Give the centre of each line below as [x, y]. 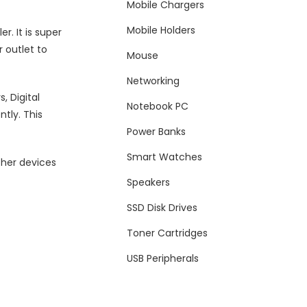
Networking [153, 81]
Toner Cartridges [168, 233]
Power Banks [157, 132]
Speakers [149, 183]
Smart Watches [165, 157]
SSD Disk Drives [162, 208]
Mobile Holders [161, 30]
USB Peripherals [163, 259]
